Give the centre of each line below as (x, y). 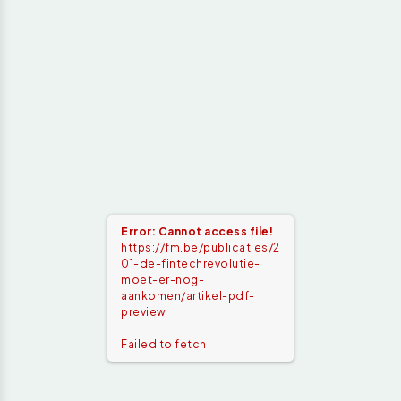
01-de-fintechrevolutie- (191, 264)
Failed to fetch (164, 344)
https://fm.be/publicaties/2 (200, 247)
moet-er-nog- (162, 280)
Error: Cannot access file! (197, 231)
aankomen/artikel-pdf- (188, 296)
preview (144, 312)
